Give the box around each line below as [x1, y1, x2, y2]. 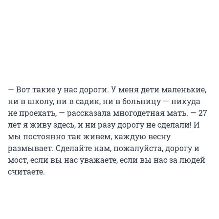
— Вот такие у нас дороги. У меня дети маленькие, [8, 84, 206, 95]
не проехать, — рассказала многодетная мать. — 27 [8, 108, 207, 118]
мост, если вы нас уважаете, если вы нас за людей [8, 154, 205, 165]
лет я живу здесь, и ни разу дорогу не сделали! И [8, 119, 199, 130]
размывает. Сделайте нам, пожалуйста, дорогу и [8, 143, 199, 153]
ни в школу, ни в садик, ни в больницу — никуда [8, 96, 200, 107]
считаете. [8, 166, 45, 177]
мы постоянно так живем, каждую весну [8, 131, 171, 142]
